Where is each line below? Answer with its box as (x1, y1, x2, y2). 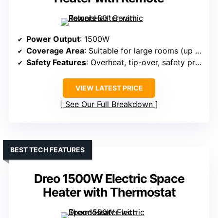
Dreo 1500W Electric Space (34, 171, 184, 186)
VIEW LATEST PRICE (75, 84, 143, 92)
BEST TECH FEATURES (10, 145, 85, 154)
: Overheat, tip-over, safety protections (86, 57, 195, 68)
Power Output (26, 34, 80, 44)
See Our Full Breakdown (65, 99, 153, 109)
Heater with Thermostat (42, 185, 176, 200)
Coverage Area (26, 46, 84, 56)
